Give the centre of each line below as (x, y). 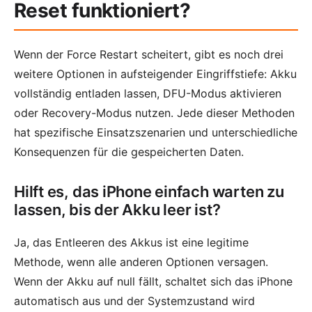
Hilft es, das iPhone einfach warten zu (149, 192)
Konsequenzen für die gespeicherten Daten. (129, 152)
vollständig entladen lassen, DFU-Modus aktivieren (148, 94)
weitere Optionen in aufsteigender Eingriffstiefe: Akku (155, 74)
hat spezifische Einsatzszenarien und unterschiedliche (156, 133)
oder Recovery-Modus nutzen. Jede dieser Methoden (154, 113)
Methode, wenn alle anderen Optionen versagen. (141, 262)
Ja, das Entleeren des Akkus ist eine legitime (131, 243)
